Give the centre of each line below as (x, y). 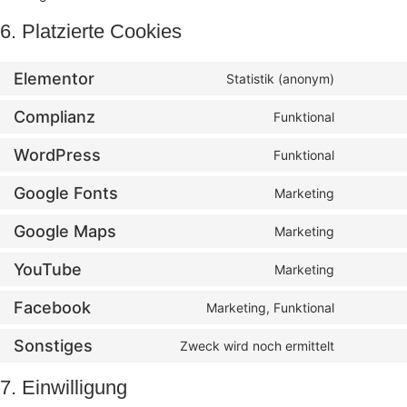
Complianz (55, 117)
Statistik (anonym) (280, 79)
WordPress (57, 155)
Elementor (54, 79)
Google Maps (65, 232)
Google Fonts (66, 194)
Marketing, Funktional (270, 308)
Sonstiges (53, 346)
